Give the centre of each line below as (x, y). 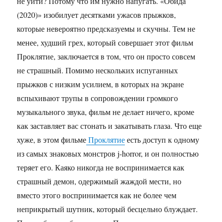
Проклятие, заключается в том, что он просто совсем (106, 56)
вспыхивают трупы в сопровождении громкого (98, 98)
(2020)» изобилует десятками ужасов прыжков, (97, 15)
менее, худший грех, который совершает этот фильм (105, 43)
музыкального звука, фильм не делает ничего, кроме (106, 112)
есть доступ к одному (162, 140)
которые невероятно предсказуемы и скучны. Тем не (106, 29)
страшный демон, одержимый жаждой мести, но (99, 181)
